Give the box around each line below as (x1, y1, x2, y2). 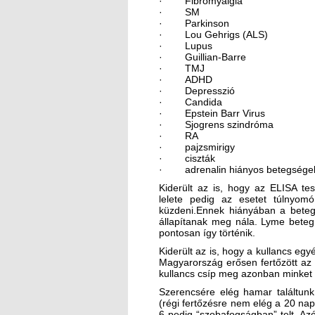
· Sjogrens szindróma (159, 118, 274, 130)
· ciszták (159, 152, 215, 164)
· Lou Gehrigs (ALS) (159, 28, 268, 40)
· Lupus (159, 39, 212, 51)
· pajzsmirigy (159, 141, 235, 153)
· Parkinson (159, 17, 229, 29)
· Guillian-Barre (159, 51, 246, 63)
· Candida (159, 96, 222, 108)
